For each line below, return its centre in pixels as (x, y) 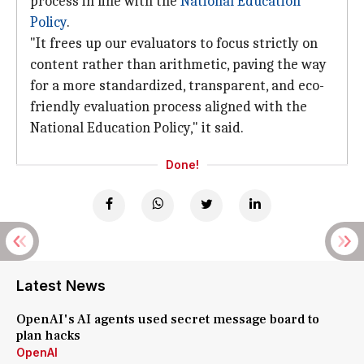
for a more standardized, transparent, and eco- (177, 86)
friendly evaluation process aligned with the (169, 107)
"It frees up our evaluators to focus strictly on (174, 43)
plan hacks (48, 336)
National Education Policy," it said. (137, 128)
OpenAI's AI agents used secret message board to (168, 319)
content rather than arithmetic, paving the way (178, 65)
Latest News (61, 286)
